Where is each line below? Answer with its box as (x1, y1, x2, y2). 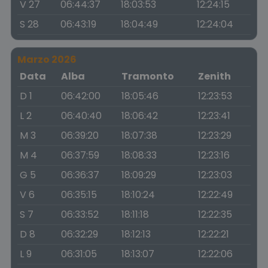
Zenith (198, 69, 231, 83)
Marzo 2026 (17, 53, 77, 66)
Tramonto (121, 69, 174, 83)
